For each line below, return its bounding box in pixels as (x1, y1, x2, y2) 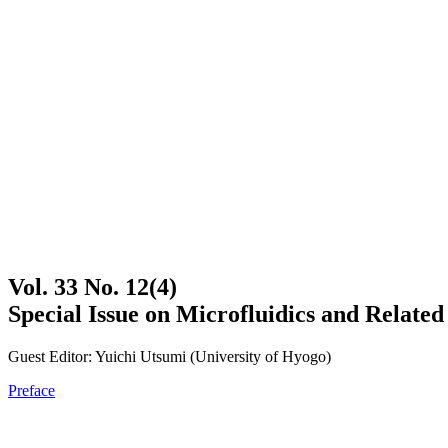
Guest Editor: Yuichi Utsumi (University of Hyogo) (8, 347, 331, 365)
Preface (8, 381, 55, 399)
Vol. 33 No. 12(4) (8, 273, 177, 300)
